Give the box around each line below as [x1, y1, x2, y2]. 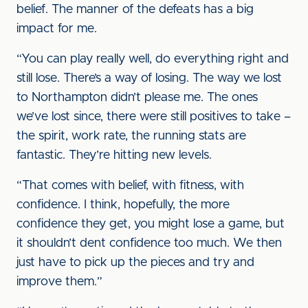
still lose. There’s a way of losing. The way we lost [16, 72, 282, 85]
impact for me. [16, 23, 97, 35]
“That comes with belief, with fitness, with [16, 179, 244, 192]
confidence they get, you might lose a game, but [16, 218, 285, 230]
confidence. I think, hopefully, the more [16, 199, 230, 211]
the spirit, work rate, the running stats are [16, 130, 246, 142]
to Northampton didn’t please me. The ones [16, 91, 258, 104]
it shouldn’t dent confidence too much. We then [16, 237, 282, 250]
